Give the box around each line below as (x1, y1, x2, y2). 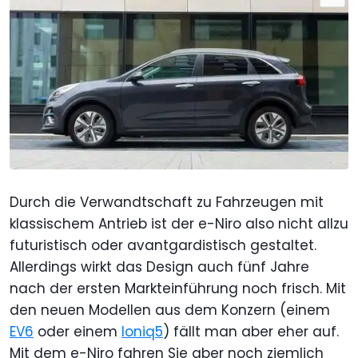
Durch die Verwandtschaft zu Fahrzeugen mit (10, 192, 324, 212)
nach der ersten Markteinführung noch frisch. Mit (10, 278, 346, 298)
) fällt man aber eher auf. (163, 321, 339, 341)
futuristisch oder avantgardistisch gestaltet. (10, 235, 316, 255)
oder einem (34, 321, 121, 341)
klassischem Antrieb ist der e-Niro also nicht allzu (10, 213, 348, 233)
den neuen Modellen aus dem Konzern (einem (10, 300, 330, 320)
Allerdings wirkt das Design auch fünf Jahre (10, 257, 309, 276)
